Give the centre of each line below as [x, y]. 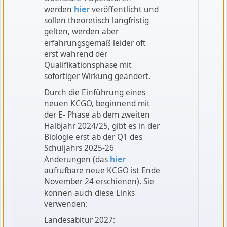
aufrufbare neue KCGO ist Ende [102, 171]
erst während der [75, 54]
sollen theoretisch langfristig [96, 21]
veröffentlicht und [125, 10]
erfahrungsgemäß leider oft [95, 43]
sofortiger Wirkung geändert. [97, 77]
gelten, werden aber [81, 32]
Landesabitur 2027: [79, 220]
